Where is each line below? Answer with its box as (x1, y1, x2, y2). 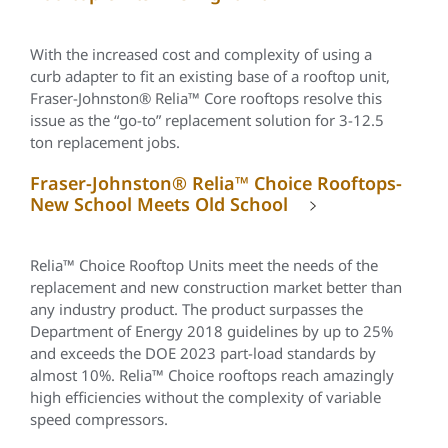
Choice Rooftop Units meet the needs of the (75, 255, 378, 275)
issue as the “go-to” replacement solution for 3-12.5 (30, 110, 384, 130)
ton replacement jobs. (30, 132, 180, 152)
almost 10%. (30, 365, 119, 385)
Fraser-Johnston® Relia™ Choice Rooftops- (30, 171, 402, 195)
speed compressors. (30, 409, 168, 429)
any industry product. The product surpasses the (30, 299, 363, 319)
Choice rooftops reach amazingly (164, 365, 394, 385)
